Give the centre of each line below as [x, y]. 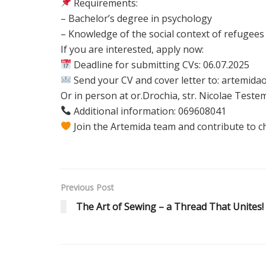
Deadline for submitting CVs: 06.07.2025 [161, 64]
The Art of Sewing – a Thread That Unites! [170, 206]
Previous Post [87, 187]
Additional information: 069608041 [149, 111]
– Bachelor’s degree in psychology [136, 18]
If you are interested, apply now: [132, 49]
